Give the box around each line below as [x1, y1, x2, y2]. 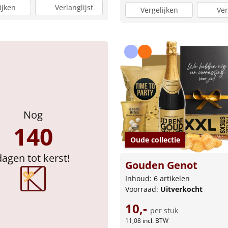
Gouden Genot [125, 158, 197, 172]
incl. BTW [142, 216, 168, 225]
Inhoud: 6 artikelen [125, 173, 190, 183]
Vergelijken [140, 5, 178, 15]
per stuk [150, 205, 178, 215]
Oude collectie [130, 134, 180, 145]
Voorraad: [125, 184, 160, 194]
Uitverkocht [160, 184, 203, 194]
